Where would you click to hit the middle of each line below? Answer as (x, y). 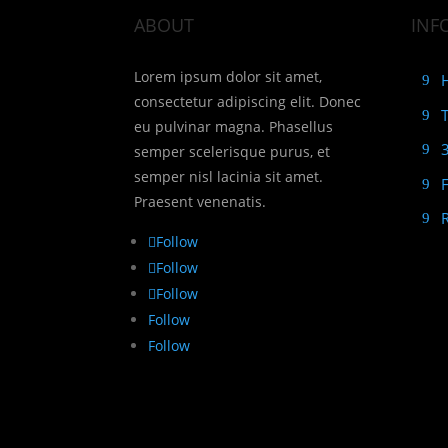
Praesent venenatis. (200, 201)
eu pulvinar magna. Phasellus (234, 126)
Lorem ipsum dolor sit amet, (228, 76)
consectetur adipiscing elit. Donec (248, 101)
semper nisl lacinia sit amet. (229, 176)
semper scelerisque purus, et (232, 151)
